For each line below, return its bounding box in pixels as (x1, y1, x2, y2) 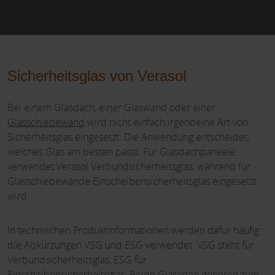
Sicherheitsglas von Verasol (7, 67, 186, 84)
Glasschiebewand (7, 115, 85, 129)
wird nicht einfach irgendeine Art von (85, 115, 248, 129)
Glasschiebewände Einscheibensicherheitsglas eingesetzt (7, 174, 257, 188)
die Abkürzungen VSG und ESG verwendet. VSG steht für (7, 238, 254, 252)
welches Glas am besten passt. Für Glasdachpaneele (7, 144, 236, 158)
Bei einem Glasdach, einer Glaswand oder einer (7, 100, 215, 114)
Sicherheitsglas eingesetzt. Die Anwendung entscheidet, (7, 130, 249, 144)
